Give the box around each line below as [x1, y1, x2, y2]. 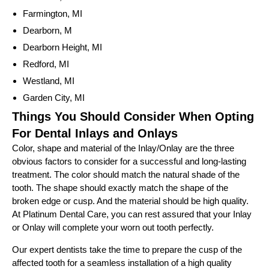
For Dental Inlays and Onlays [12, 127, 178, 141]
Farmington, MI [23, 8, 82, 19]
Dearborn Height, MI [23, 42, 102, 53]
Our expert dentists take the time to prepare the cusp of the [12, 244, 242, 255]
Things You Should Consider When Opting [12, 110, 254, 124]
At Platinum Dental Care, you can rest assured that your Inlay [12, 209, 252, 220]
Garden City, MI [23, 92, 85, 103]
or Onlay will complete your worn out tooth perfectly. [12, 222, 214, 233]
